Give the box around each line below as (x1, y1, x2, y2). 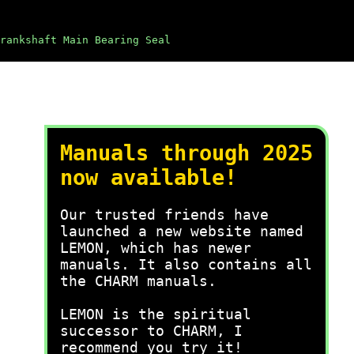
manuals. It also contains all (60, 256, 312, 273)
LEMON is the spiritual (60, 306, 251, 322)
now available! (60, 165, 237, 190)
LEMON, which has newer (60, 239, 251, 256)
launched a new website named (60, 223, 303, 239)
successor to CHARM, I (60, 322, 243, 339)
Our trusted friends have (60, 206, 269, 223)
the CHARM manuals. (60, 273, 217, 289)
